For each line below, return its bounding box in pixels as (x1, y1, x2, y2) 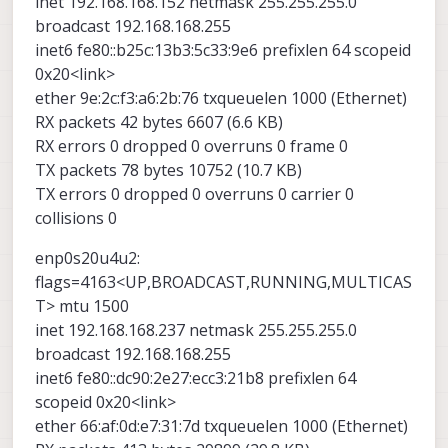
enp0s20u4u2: (35, 247, 140, 270)
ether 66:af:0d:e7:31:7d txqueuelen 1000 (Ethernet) (35, 415, 408, 438)
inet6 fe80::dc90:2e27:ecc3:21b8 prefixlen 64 (35, 367, 356, 390)
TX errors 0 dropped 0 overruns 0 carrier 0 (35, 183, 354, 206)
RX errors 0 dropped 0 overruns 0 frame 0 (35, 135, 348, 158)
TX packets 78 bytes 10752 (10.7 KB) (35, 159, 302, 182)
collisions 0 (35, 207, 117, 230)
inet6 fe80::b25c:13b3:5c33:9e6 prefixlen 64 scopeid (35, 39, 411, 62)
